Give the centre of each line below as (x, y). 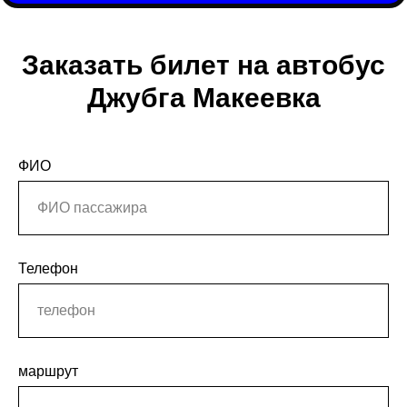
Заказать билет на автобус (203, 65)
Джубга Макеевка (203, 97)
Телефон (48, 268)
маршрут (48, 371)
